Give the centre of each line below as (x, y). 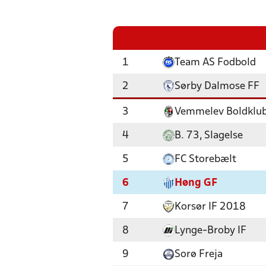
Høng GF (196, 183)
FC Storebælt (205, 159)
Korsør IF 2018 (210, 207)
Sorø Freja (199, 254)
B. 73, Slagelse (209, 136)
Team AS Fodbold (215, 63)
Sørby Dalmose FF (217, 86)
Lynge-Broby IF (210, 231)
